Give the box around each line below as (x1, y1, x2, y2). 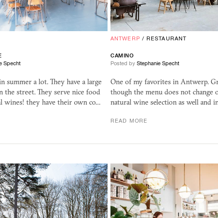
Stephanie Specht (137, 60, 179, 67)
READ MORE (110, 118, 147, 124)
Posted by (110, 60, 137, 67)
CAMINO (110, 53, 134, 59)
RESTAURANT (146, 36, 187, 42)
